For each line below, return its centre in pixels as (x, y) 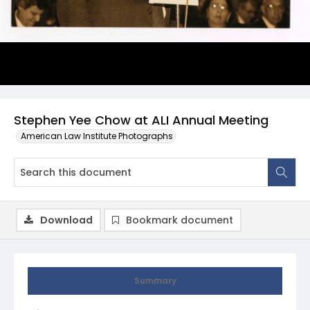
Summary (155, 281)
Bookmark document (180, 220)
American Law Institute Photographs (97, 136)
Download (66, 220)
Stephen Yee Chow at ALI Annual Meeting (141, 120)
